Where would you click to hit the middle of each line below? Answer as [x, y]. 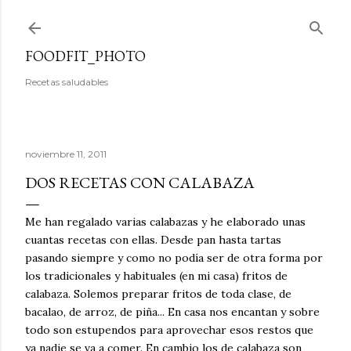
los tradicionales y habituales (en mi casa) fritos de [156, 276]
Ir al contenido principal [175, 20]
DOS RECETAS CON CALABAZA [140, 183]
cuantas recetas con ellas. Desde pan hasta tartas [153, 240]
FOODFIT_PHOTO [85, 56]
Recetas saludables [67, 82]
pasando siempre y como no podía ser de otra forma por [174, 258]
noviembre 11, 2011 [66, 154]
